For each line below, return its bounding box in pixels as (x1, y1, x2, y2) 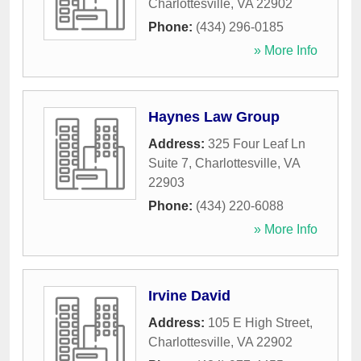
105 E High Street (208, 316, 309, 330)
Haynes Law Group (148, 109, 280, 126)
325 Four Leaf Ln (208, 137, 305, 151)
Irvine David (148, 288, 230, 305)
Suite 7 (148, 156, 189, 171)
